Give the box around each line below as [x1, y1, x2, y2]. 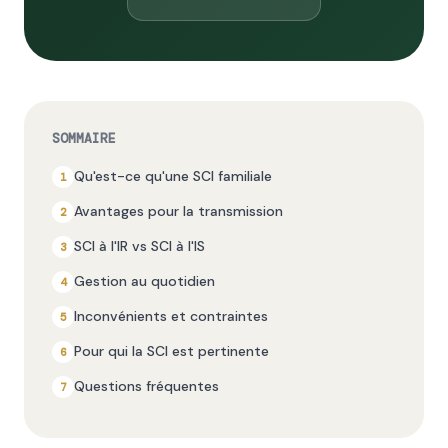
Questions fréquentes [74, 377, 219, 395]
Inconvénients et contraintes [74, 307, 268, 325]
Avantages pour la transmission [74, 202, 283, 220]
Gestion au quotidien [74, 272, 215, 290]
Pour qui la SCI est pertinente [74, 342, 269, 360]
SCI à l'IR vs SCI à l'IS [74, 237, 205, 255]
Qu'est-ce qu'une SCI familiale [74, 167, 272, 185]
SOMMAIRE [52, 130, 116, 147]
